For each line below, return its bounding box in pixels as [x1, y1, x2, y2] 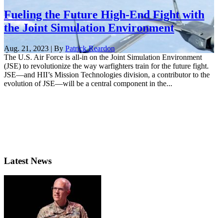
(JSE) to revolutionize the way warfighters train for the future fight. [4, 61, 211, 70]
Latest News [4, 155, 52, 166]
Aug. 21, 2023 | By [4, 44, 65, 53]
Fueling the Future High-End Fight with [4, 8, 204, 21]
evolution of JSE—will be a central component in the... [4, 79, 172, 88]
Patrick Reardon [65, 44, 115, 53]
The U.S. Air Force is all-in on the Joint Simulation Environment [4, 53, 202, 61]
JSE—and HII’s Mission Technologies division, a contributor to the [4, 70, 210, 79]
